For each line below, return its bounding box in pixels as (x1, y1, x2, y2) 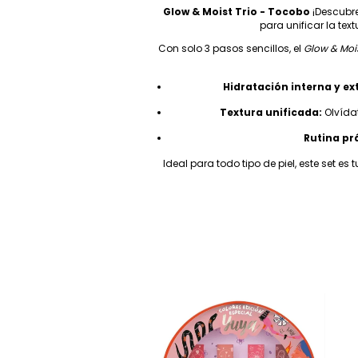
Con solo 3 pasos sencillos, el (157, 42, 304, 56)
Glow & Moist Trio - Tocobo (162, 5, 310, 19)
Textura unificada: (220, 105, 322, 120)
